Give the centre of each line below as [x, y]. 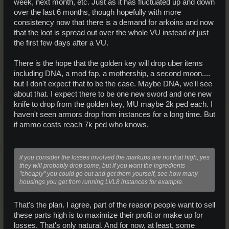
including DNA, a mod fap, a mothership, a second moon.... [112, 74]
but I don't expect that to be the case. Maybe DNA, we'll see [113, 84]
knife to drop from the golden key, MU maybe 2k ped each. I [113, 105]
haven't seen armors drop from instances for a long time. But [114, 115]
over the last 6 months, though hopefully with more [97, 13]
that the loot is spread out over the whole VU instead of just [111, 33]
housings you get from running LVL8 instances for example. [101, 182]
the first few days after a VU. [61, 43]
